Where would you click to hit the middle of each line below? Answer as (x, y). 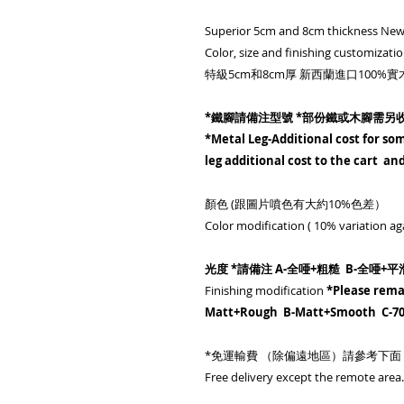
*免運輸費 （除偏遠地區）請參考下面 (303, 355)
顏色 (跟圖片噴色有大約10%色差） (295, 204)
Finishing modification (266, 290)
